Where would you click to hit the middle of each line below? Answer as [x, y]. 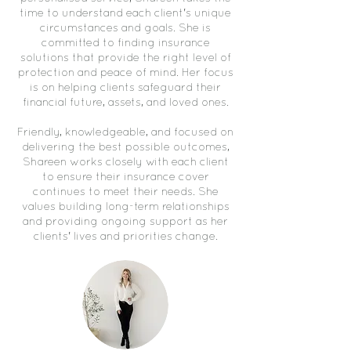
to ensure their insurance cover [125, 177]
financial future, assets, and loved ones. [125, 103]
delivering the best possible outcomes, [125, 148]
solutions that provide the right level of [125, 58]
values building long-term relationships [125, 207]
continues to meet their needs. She [125, 192]
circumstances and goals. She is [125, 29]
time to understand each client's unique [125, 14]
